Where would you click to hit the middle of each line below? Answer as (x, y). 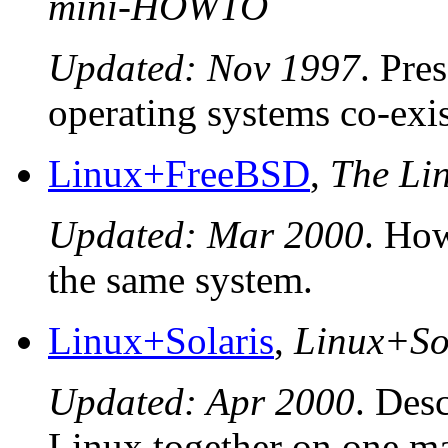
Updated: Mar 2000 (206, 235)
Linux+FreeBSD (179, 174)
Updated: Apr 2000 (201, 402)
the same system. (180, 280)
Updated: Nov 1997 (204, 68)
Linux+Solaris (161, 341)
